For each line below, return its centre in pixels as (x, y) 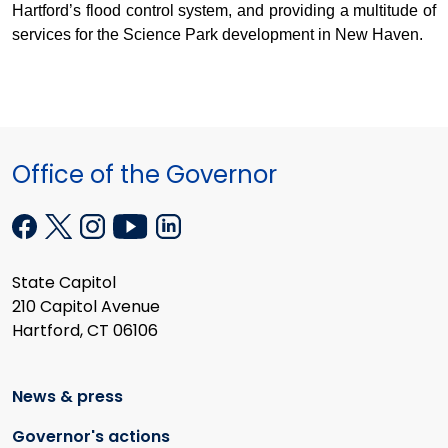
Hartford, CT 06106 (85, 331)
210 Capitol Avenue (86, 307)
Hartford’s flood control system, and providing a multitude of (224, 11)
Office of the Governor (144, 175)
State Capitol (64, 283)
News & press (67, 396)
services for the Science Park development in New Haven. (217, 35)
